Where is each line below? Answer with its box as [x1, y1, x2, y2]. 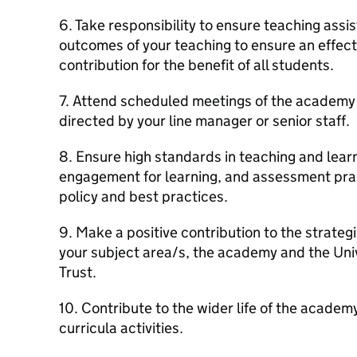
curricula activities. [59, 319, 183, 337]
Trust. [59, 263, 96, 281]
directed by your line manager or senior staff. [59, 112, 350, 130]
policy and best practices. [59, 187, 228, 206]
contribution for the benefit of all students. [59, 56, 334, 74]
